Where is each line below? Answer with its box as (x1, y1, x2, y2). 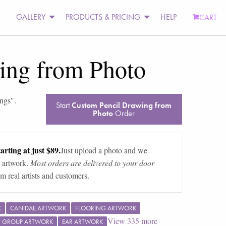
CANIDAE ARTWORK (10, 203, 66, 212)
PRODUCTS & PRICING (66, 12, 141, 23)
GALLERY (16, 12, 46, 23)
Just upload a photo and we (60, 144, 147, 155)
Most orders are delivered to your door (30, 157, 154, 168)
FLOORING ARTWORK (75, 203, 136, 212)
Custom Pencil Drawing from (72, 99, 172, 110)
